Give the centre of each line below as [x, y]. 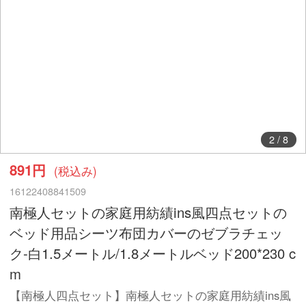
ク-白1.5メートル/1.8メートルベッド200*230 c [153, 253]
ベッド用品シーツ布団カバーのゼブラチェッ [147, 232]
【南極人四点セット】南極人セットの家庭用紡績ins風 [151, 295]
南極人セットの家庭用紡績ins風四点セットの [149, 212]
